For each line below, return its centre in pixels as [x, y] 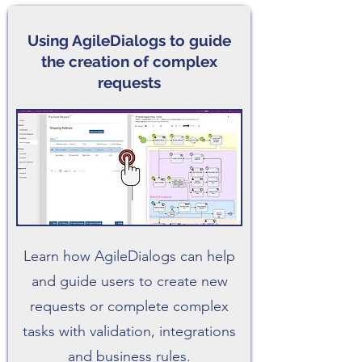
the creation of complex [129, 61]
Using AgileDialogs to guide [129, 40]
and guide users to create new [129, 281]
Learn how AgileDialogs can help [129, 256]
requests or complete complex [129, 306]
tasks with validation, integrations [129, 331]
